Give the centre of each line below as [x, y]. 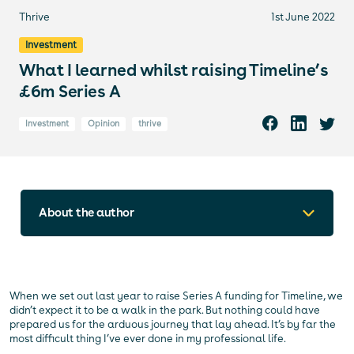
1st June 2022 [303, 17]
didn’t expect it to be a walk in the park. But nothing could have [165, 310]
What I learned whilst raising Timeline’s [173, 70]
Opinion [104, 124]
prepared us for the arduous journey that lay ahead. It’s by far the [173, 324]
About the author [86, 213]
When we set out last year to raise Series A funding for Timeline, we [176, 296]
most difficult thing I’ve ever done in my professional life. [148, 339]
